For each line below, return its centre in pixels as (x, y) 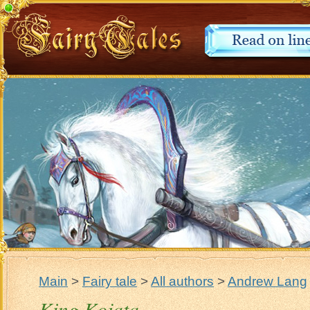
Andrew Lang (267, 281)
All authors (182, 281)
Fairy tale (110, 281)
